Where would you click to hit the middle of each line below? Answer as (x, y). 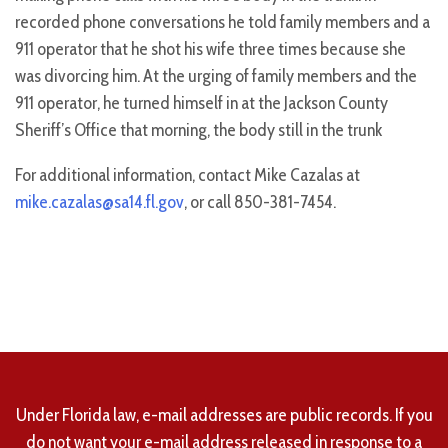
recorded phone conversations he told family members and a (222, 22)
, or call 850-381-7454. (260, 202)
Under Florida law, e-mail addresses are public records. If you (224, 415)
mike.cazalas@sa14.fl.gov (99, 202)
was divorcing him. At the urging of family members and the (216, 76)
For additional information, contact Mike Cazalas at (187, 175)
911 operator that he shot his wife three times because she (210, 49)
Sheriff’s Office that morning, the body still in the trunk (198, 130)
